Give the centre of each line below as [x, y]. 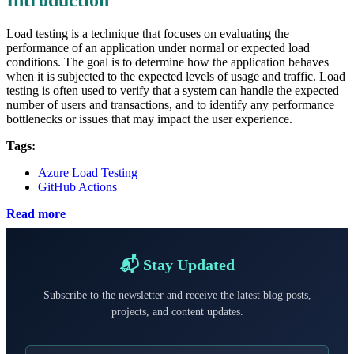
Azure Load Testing [88, 172]
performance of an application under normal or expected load [158, 47]
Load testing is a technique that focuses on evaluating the [148, 33]
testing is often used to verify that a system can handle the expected [173, 90]
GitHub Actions [77, 186]
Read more [36, 213]
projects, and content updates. [177, 311]
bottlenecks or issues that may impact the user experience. [149, 119]
